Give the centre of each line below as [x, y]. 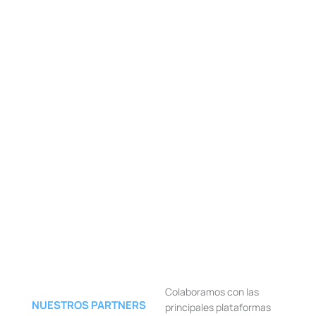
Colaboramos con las [212, 292]
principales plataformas [218, 308]
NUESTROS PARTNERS [89, 305]
